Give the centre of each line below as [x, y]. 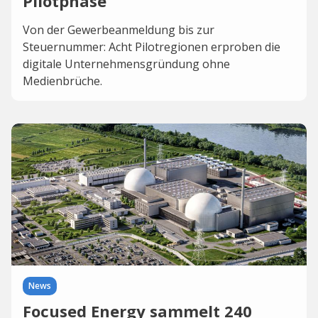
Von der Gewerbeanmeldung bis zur [119, 30]
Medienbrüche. [62, 81]
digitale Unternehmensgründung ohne [126, 64]
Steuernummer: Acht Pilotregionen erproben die [152, 47]
